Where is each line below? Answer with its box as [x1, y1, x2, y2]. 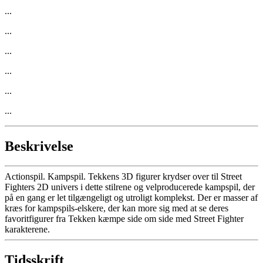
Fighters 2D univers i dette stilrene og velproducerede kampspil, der [5, 182, 255, 193]
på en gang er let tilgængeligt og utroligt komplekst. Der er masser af [5, 193, 258, 203]
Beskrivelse [5, 138, 73, 154]
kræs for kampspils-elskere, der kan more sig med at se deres [5, 203, 228, 214]
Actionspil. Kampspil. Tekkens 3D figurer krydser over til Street [5, 171, 242, 182]
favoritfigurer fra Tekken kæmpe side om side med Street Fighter [5, 214, 244, 224]
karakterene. [5, 224, 50, 235]
